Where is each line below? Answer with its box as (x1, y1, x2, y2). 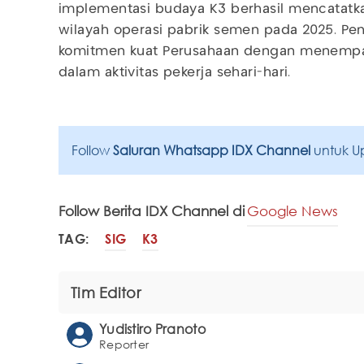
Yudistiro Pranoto (99, 321, 206, 337)
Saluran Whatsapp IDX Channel (113, 142, 314, 158)
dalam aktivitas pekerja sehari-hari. (58, 67, 291, 79)
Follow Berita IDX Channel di (58, 202, 245, 219)
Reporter (99, 337, 149, 351)
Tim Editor (71, 284, 141, 301)
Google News (247, 202, 338, 219)
